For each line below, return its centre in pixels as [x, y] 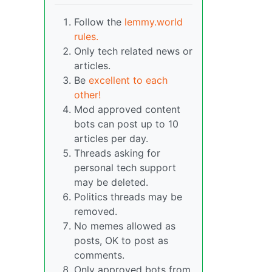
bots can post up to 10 [126, 124]
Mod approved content [127, 110]
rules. [86, 37]
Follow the [99, 22]
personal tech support [125, 168]
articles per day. [111, 139]
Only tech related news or [133, 51]
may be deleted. [111, 182]
